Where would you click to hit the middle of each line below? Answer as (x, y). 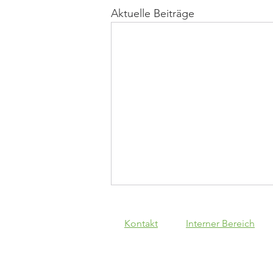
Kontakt (141, 224)
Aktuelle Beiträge (153, 13)
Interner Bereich (220, 224)
